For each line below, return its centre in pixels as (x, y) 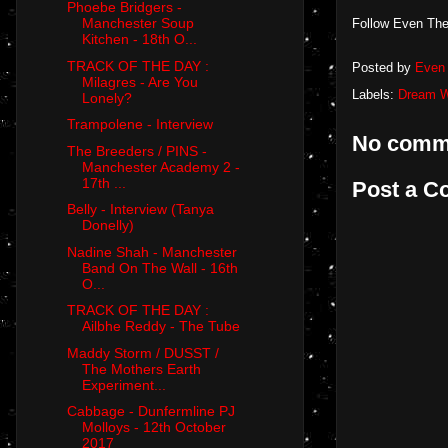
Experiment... (123, 384)
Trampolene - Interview (139, 124)
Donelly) (107, 225)
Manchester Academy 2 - (160, 166)
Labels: (375, 94)
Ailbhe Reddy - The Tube (160, 326)
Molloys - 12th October (153, 427)
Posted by (383, 68)
